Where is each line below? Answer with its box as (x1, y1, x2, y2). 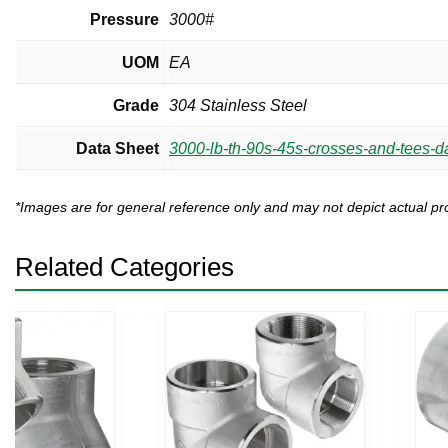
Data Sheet (76, 139, 159, 157)
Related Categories (15, 252, 234, 281)
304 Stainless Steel (169, 96, 307, 114)
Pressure (90, 10, 159, 28)
